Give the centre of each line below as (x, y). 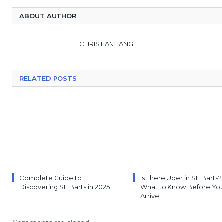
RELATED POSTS (48, 79)
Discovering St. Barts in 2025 (64, 187)
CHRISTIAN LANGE (108, 44)
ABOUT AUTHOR (48, 16)
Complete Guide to (51, 178)
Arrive (150, 196)
